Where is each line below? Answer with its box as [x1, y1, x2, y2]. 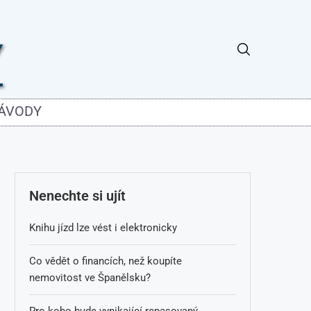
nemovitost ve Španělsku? [29, 271, 151, 284]
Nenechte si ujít [29, 187, 126, 204]
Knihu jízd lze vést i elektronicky [29, 221, 177, 234]
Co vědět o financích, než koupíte [29, 254, 182, 267]
